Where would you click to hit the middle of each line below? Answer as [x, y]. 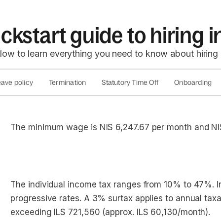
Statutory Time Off [130, 82]
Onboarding [193, 82]
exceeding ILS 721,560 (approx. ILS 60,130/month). [110, 212]
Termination [68, 82]
